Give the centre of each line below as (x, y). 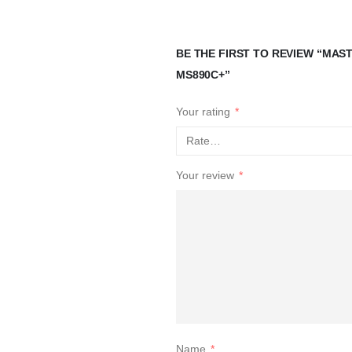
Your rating (205, 112)
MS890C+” (203, 75)
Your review (207, 175)
